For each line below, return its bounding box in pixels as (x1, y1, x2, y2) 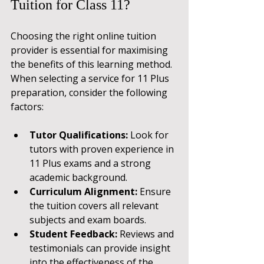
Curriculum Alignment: (29, 184, 137, 198)
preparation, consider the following (11, 85, 170, 99)
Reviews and (117, 227, 176, 240)
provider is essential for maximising (11, 43, 170, 57)
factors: (11, 100, 44, 113)
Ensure (137, 184, 173, 198)
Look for (128, 128, 171, 141)
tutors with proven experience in (29, 142, 176, 156)
